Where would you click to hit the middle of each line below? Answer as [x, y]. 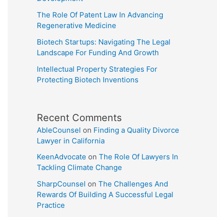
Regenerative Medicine [77, 25]
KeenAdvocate [62, 157]
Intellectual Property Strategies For [97, 69]
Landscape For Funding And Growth [98, 52]
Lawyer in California [71, 141]
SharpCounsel [61, 184]
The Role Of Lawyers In [139, 157]
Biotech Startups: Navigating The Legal [104, 42]
